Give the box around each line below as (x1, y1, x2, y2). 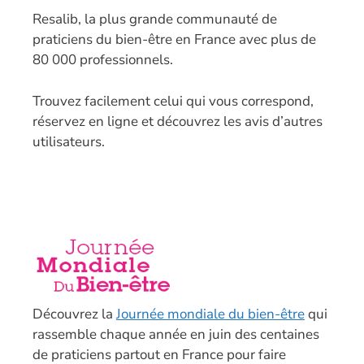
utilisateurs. (32, 132, 105, 151)
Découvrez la (32, 304, 116, 323)
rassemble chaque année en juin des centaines (32, 324, 319, 344)
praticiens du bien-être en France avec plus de (32, 30, 316, 50)
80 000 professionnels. (32, 50, 173, 70)
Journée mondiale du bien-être (116, 304, 305, 323)
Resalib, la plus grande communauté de (32, 10, 277, 29)
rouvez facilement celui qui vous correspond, (40, 91, 314, 110)
